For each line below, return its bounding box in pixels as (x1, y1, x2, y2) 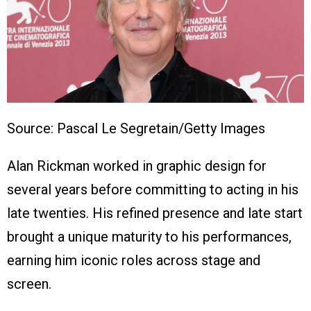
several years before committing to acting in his (7, 181, 299, 199)
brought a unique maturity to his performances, (7, 228, 292, 246)
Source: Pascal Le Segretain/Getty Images (7, 120, 265, 137)
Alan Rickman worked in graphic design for (7, 158, 267, 175)
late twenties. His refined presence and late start (7, 205, 303, 222)
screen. (7, 276, 51, 293)
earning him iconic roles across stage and (7, 252, 260, 269)
